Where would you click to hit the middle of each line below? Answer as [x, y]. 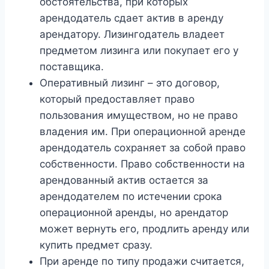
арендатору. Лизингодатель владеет [132, 35]
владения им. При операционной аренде [143, 132]
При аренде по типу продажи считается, [142, 261]
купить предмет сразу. [96, 245]
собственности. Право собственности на [142, 164]
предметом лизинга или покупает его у [139, 51]
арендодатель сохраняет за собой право [143, 148]
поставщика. [72, 67]
